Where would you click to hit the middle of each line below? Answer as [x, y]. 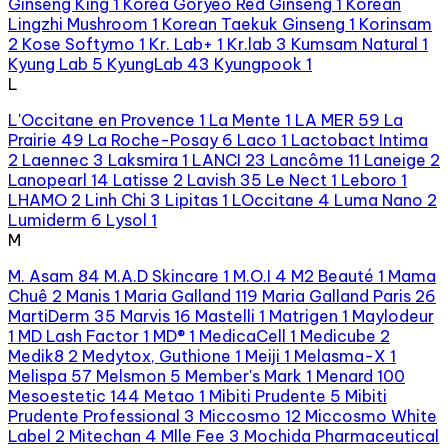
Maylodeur [393, 315]
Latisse [141, 179]
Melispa [37, 375]
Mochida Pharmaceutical [341, 435]
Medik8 [36, 355]
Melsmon [133, 375]
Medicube [338, 335]
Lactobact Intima [359, 139]
